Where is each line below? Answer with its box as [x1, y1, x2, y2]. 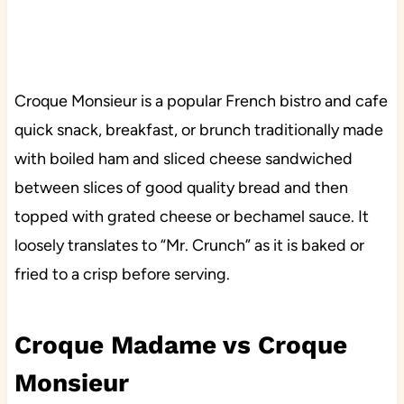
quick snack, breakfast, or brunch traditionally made [14, 119, 383, 140]
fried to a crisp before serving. [14, 263, 234, 284]
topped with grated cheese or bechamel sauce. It [14, 206, 369, 226]
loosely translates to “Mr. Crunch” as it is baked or [14, 234, 364, 255]
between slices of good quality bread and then [14, 177, 348, 197]
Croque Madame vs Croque [14, 329, 347, 360]
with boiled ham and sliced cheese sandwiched [14, 148, 353, 169]
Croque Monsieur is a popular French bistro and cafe [14, 90, 388, 111]
